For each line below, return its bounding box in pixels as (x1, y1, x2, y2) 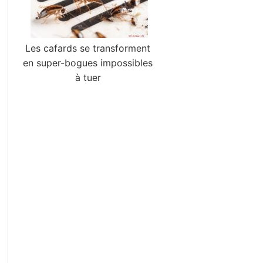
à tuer (75, 72, 101, 83)
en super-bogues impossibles (23, 57, 153, 69)
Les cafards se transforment (25, 42, 151, 54)
